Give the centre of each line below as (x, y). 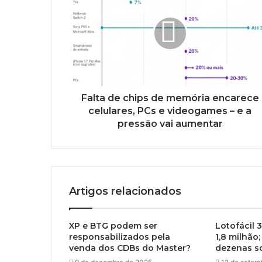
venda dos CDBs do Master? (130, 248)
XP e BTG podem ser (113, 226)
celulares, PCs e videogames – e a (170, 111)
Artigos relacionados (125, 192)
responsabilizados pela (120, 237)
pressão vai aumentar (170, 124)
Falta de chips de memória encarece (170, 98)
